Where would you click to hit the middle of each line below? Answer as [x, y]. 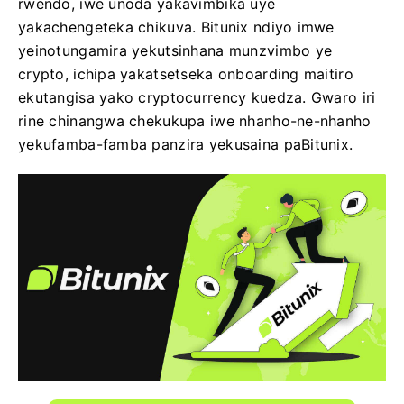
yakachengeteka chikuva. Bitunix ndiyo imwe [176, 27]
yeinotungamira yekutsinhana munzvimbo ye [175, 50]
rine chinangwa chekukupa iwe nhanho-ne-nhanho [195, 121]
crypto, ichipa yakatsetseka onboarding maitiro [186, 74]
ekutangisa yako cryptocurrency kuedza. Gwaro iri [197, 97]
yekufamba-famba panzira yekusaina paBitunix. [186, 144]
